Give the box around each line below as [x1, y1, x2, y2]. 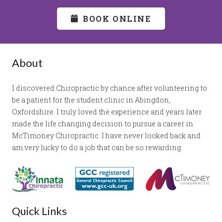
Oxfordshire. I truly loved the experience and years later [12, 107, 202, 117]
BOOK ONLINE [83, 13, 151, 24]
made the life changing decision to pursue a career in [12, 119, 193, 129]
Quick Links [12, 204, 67, 218]
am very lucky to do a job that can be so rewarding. [12, 143, 182, 153]
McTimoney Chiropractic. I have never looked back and [12, 131, 201, 141]
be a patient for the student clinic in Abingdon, [12, 95, 170, 105]
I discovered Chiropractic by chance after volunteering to [12, 83, 207, 93]
